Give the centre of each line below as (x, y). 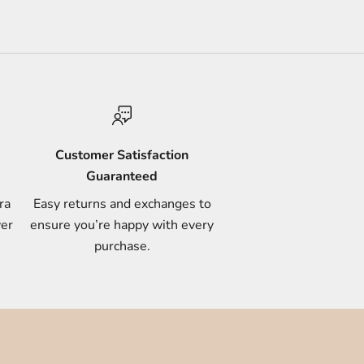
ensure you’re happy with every (122, 225)
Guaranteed (122, 177)
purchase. (122, 247)
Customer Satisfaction (122, 156)
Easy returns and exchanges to (122, 204)
